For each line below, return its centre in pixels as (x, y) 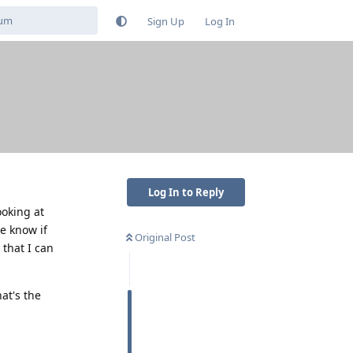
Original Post (165, 237)
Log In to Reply (186, 192)
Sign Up (166, 21)
